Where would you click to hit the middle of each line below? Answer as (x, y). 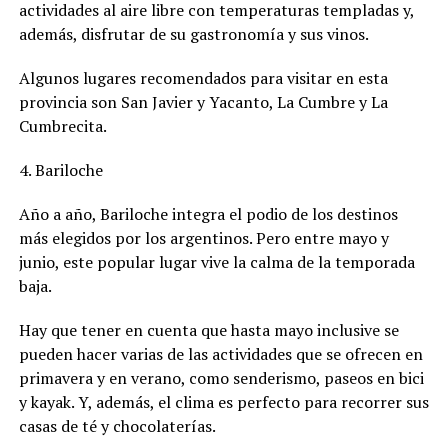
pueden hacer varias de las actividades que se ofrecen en (220, 353)
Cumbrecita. (62, 125)
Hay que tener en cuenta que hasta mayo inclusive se (208, 329)
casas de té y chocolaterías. (117, 425)
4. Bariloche (60, 169)
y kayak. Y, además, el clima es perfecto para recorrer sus (223, 401)
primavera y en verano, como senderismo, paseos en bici (221, 377)
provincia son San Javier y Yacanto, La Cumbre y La (203, 101)
